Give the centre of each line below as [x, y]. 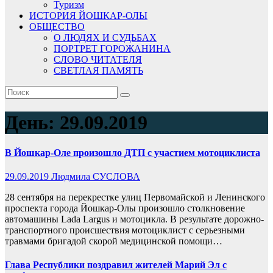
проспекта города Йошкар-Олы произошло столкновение [125, 208]
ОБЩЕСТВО [57, 27]
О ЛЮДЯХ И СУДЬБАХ [105, 37]
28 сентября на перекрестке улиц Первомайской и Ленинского [135, 197]
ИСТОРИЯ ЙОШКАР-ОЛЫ [88, 16]
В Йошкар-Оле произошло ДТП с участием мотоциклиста [133, 152]
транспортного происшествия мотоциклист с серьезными [125, 230]
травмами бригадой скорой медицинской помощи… [114, 241]
